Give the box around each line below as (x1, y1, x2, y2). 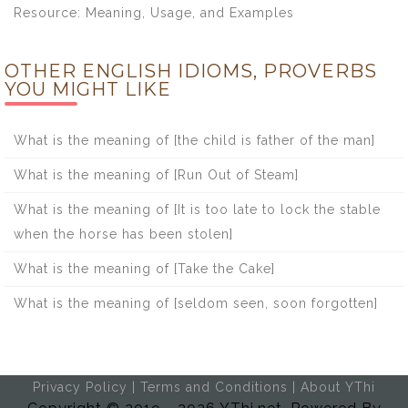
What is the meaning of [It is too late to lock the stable (14, 202, 381, 217)
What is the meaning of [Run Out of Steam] (14, 168, 299, 182)
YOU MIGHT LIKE (5, 78, 171, 100)
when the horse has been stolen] (14, 227, 233, 241)
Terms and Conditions (140, 380, 288, 394)
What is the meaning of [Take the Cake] (14, 261, 275, 276)
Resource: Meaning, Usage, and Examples (14, 5, 294, 20)
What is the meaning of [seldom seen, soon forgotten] (14, 296, 378, 311)
